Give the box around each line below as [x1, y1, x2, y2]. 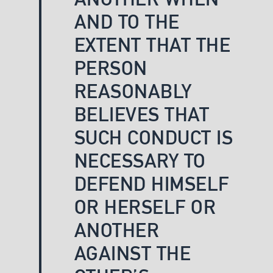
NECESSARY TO [74, 149, 206, 172]
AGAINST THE [74, 242, 191, 264]
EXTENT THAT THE [74, 34, 231, 56]
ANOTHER [74, 219, 160, 241]
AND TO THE [74, 10, 180, 33]
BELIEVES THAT [74, 103, 210, 126]
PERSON [74, 57, 147, 79]
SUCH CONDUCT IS [74, 126, 233, 149]
